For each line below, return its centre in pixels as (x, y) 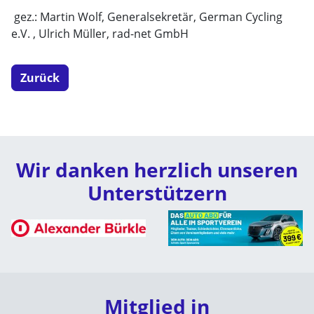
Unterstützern (157, 193)
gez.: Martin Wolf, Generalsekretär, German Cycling (147, 17)
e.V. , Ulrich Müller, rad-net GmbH (100, 34)
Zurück (40, 78)
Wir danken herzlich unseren (157, 170)
